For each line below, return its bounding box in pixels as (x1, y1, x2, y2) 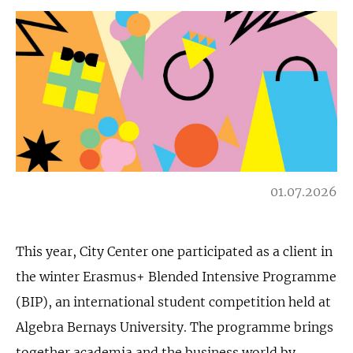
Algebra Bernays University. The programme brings (16, 319, 333, 335)
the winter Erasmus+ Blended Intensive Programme (16, 269, 336, 284)
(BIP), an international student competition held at (16, 294, 331, 310)
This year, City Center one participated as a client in (16, 243, 333, 259)
